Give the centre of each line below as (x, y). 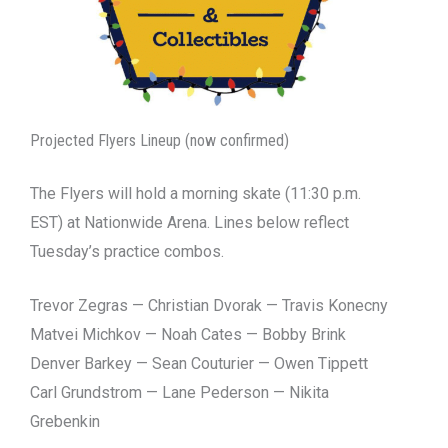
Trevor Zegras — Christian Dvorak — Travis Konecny (209, 306)
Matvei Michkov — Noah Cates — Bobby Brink (188, 335)
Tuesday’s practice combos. (127, 251)
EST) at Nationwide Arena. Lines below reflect (189, 222)
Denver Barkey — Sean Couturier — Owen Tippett (199, 364)
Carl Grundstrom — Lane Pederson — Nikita (179, 393)
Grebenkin (65, 422)
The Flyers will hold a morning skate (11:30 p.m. (195, 193)
